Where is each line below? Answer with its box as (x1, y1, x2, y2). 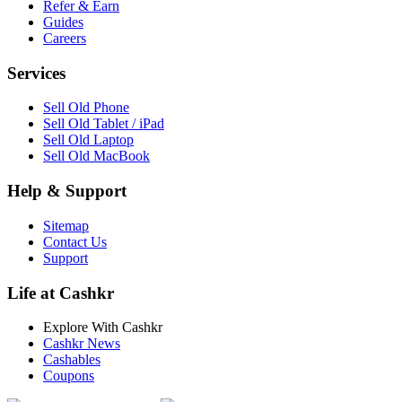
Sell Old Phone (43, 100, 129, 116)
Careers (43, 31, 86, 46)
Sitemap (43, 217, 89, 233)
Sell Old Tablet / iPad (43, 116, 164, 132)
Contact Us (43, 233, 107, 249)
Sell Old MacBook (43, 148, 150, 164)
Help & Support (7, 181, 127, 201)
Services (7, 63, 66, 83)
